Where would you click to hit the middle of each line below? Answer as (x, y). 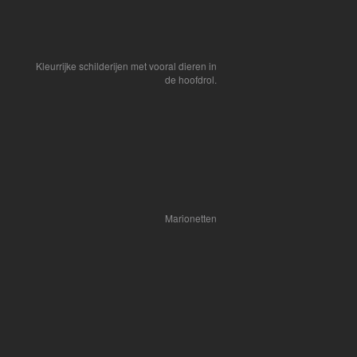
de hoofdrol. (191, 79)
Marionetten (191, 218)
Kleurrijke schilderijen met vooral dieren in (126, 66)
